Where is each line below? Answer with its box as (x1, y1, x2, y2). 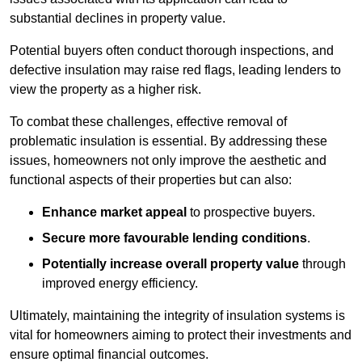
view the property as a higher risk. (10, 82, 201, 97)
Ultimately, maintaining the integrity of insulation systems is (10, 309, 345, 323)
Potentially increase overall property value (42, 257, 299, 271)
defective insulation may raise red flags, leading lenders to (10, 63, 341, 78)
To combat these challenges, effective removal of (10, 115, 287, 129)
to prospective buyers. (187, 205, 315, 220)
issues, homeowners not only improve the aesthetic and (10, 154, 326, 168)
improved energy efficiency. (42, 276, 198, 291)
